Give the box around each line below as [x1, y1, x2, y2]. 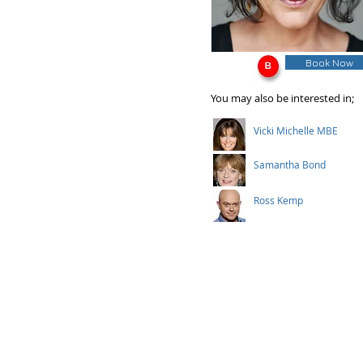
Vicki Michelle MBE [254, 124, 338, 137]
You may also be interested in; [211, 91, 354, 105]
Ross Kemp [254, 194, 303, 207]
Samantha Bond [254, 158, 326, 171]
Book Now [305, 56, 353, 69]
